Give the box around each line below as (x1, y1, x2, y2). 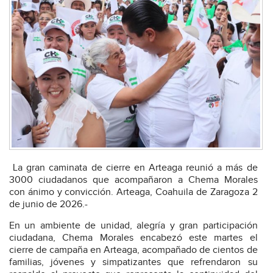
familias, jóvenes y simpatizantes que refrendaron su (9, 257, 258, 269)
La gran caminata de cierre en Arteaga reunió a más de (9, 162, 258, 174)
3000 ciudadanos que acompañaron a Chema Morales (9, 174, 258, 186)
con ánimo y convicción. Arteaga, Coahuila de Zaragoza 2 (9, 186, 258, 199)
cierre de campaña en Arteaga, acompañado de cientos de (9, 244, 258, 257)
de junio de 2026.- (9, 199, 88, 211)
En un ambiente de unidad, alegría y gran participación (9, 220, 258, 232)
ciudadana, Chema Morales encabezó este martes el (9, 232, 258, 244)
